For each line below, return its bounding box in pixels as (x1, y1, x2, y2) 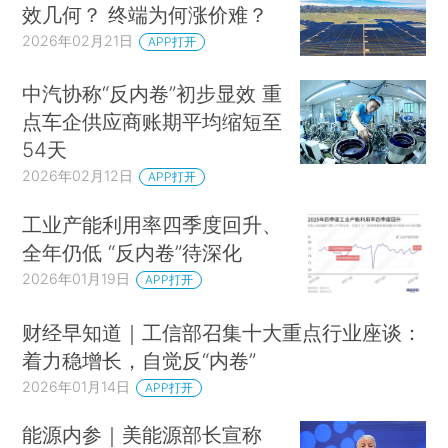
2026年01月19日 (22, 269, 131, 287)
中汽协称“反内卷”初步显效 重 (22, 81, 283, 107)
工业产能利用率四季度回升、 (22, 212, 283, 237)
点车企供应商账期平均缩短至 (22, 109, 283, 135)
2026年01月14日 (22, 377, 131, 395)
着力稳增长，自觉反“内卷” (22, 347, 257, 373)
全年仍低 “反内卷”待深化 (22, 240, 243, 265)
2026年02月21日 (22, 31, 134, 49)
